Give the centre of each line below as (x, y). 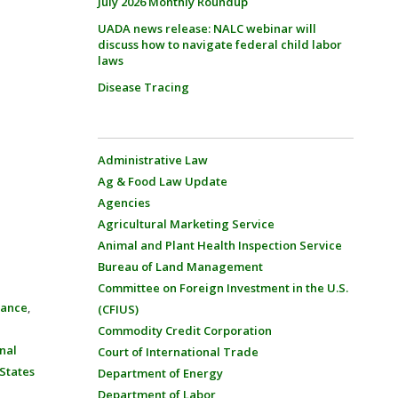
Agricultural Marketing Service (186, 224)
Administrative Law (152, 160)
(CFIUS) (118, 309)
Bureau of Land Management (180, 267)
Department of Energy (160, 373)
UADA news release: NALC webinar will (207, 28)
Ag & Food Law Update (162, 181)
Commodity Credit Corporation (184, 330)
